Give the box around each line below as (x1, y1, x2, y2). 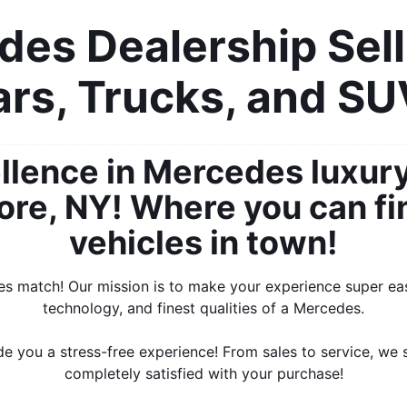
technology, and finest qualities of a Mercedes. (43, 298, 364, 317)
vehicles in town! (69, 222, 338, 263)
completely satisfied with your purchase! (64, 363, 343, 382)
